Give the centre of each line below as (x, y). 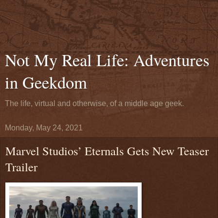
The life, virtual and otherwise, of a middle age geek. (94, 103)
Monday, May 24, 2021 (44, 128)
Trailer (21, 167)
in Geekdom (46, 82)
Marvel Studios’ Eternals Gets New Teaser (107, 151)
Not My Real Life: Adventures (107, 60)
